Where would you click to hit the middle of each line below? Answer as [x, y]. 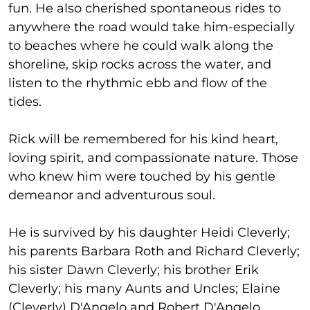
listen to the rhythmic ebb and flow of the [138, 83]
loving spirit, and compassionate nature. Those [153, 157]
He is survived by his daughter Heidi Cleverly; [149, 232]
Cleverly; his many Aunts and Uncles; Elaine [144, 288]
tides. [25, 101]
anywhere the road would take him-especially [152, 27]
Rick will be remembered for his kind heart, [143, 139]
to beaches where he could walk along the [141, 45]
